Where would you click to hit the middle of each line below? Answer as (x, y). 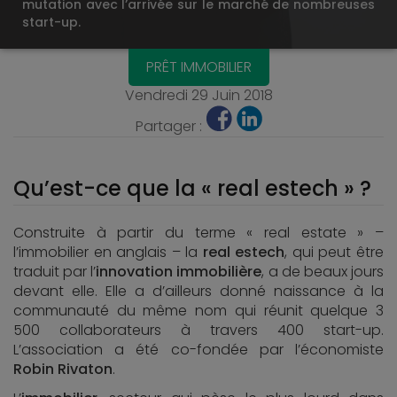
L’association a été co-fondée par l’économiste (198, 350)
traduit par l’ (55, 272)
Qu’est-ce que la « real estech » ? (192, 188)
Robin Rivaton (63, 369)
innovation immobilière (179, 272)
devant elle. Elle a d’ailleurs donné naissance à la (198, 291)
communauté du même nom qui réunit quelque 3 (198, 311)
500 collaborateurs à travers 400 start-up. (198, 330)
